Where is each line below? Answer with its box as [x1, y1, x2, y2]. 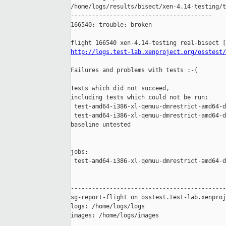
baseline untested [71, 121, 131, 129]
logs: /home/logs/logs [71, 203, 145, 210]
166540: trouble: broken [71, 21, 152, 29]
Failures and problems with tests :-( [71, 67, 198, 74]
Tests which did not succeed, [71, 85, 169, 92]
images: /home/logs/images [71, 212, 159, 219]
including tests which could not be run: [71, 94, 208, 101]
